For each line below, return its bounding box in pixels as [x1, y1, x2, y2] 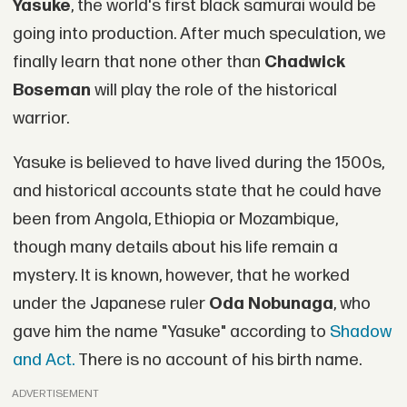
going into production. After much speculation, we [12, 23, 386, 45]
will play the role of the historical [90, 79, 337, 101]
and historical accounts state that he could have [12, 181, 382, 203]
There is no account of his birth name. [74, 350, 362, 372]
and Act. [12, 350, 74, 372]
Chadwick [263, 51, 345, 73]
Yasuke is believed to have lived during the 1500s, [12, 153, 384, 174]
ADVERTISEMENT [12, 386, 100, 401]
